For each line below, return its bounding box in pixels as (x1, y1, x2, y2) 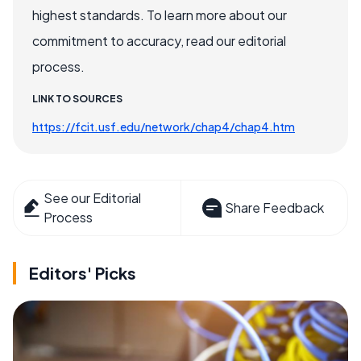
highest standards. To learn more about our (32, 6, 287, 23)
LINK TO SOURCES (32, 92, 122, 105)
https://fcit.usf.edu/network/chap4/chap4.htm (32, 118, 295, 134)
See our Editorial (44, 189, 142, 206)
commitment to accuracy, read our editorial (32, 31, 286, 49)
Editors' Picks (29, 262, 136, 283)
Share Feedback (224, 198, 324, 216)
